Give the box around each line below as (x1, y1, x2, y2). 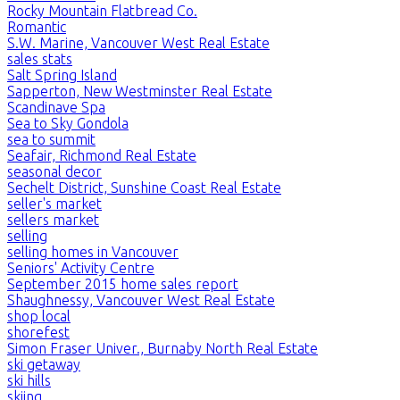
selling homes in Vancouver (7, 243, 179, 260)
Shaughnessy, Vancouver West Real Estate (7, 291, 275, 308)
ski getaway (7, 355, 80, 372)
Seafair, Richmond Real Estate (7, 146, 196, 163)
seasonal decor (7, 162, 102, 179)
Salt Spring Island (7, 66, 117, 83)
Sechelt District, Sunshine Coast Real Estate (7, 179, 281, 196)
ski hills (7, 371, 51, 388)
